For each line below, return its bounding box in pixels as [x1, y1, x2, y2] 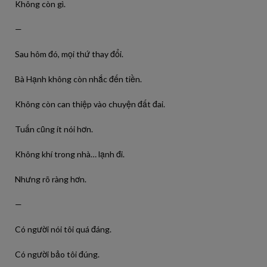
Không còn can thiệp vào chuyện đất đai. [15, 99, 165, 109]
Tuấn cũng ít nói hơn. [15, 124, 93, 134]
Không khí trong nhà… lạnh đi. [15, 149, 125, 159]
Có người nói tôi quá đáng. [15, 224, 111, 234]
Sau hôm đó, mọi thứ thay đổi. [15, 49, 123, 59]
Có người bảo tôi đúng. [15, 249, 100, 259]
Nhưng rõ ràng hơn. [15, 174, 86, 184]
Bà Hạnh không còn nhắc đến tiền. [15, 74, 142, 84]
